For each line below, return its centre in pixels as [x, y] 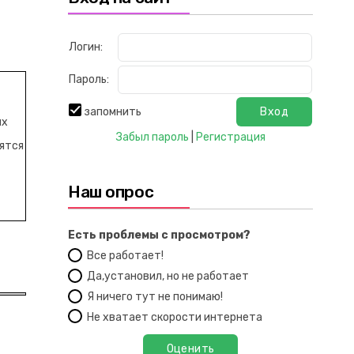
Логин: [86, 47]
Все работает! [125, 255]
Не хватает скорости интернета [175, 317]
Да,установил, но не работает [168, 276]
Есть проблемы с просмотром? [159, 235]
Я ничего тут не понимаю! [155, 296]
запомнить [113, 111]
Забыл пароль [152, 137]
